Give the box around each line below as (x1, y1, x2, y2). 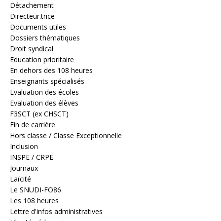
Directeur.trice (10, 11, 55, 21)
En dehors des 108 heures (10, 65, 93, 75)
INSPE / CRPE (10, 152, 53, 162)
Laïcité (10, 174, 31, 184)
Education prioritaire (10, 54, 74, 64)
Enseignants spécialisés (10, 76, 84, 86)
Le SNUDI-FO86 (10, 184, 61, 194)
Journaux (10, 163, 38, 173)
